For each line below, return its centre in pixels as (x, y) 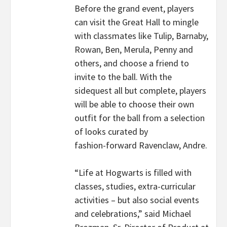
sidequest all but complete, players (140, 90)
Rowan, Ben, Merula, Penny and (134, 49)
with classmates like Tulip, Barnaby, (141, 36)
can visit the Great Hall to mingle (137, 22)
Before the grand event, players (134, 8)
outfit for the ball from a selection (140, 118)
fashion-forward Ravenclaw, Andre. (141, 145)
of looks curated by (111, 131)
